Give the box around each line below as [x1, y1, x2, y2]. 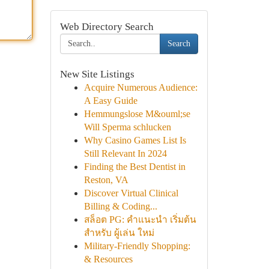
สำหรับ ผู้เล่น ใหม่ [83, 228, 154, 238]
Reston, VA [83, 175, 128, 185]
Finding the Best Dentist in [83, 162, 186, 172]
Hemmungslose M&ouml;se [83, 109, 190, 119]
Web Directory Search [59, 21, 154, 32]
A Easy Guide [83, 95, 138, 106]
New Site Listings [59, 68, 134, 80]
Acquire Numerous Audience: [83, 82, 198, 92]
